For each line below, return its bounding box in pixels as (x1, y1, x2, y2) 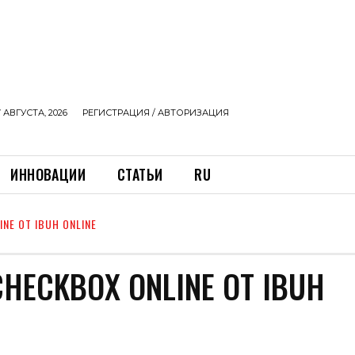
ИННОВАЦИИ (10, 164, 86, 185)
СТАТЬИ (117, 164, 163, 185)
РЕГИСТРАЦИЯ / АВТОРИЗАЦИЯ (82, 107, 229, 118)
